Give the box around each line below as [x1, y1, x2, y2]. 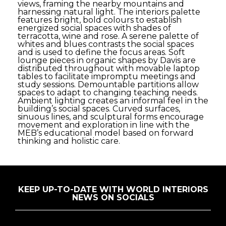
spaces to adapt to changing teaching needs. [18, 88, 198, 98]
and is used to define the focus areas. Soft [18, 47, 185, 58]
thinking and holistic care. [18, 136, 120, 146]
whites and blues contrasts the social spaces [18, 39, 194, 49]
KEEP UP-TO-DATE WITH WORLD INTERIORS [18, 185, 208, 195]
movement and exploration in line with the [18, 120, 190, 130]
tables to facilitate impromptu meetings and [18, 72, 196, 82]
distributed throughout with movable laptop [18, 64, 200, 74]
